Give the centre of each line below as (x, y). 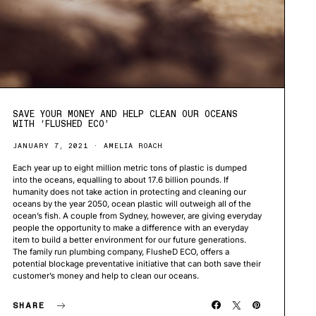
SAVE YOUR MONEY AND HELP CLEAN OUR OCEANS (125, 114)
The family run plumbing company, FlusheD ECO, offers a (121, 252)
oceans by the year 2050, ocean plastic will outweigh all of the (132, 204)
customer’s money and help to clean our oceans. (105, 276)
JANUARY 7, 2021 (50, 146)
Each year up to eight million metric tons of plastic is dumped (129, 168)
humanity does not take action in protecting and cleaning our (129, 192)
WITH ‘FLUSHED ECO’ (61, 124)
